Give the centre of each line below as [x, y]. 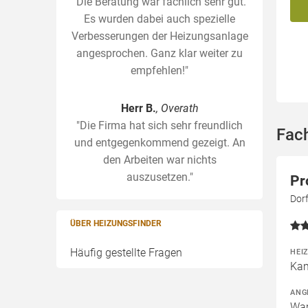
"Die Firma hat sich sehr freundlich [159, 125]
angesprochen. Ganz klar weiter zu [159, 53]
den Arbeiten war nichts [159, 160]
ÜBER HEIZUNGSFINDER [116, 223]
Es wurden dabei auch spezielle [159, 19]
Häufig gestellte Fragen [126, 253]
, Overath [177, 108]
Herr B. [138, 108]
